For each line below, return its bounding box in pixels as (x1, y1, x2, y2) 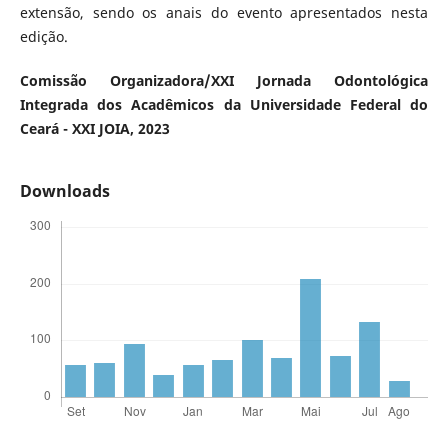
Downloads (19, 179, 110, 202)
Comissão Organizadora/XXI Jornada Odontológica (19, 70, 429, 90)
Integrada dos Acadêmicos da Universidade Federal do (19, 94, 429, 114)
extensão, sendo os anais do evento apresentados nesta (19, 2, 429, 22)
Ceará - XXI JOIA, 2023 (19, 118, 170, 138)
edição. (19, 26, 68, 46)
